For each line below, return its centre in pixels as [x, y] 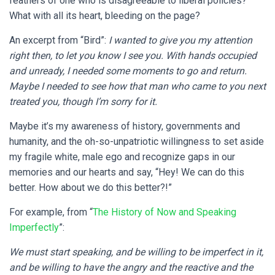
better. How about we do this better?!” [91, 188]
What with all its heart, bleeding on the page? [105, 16]
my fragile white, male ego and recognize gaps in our [122, 157]
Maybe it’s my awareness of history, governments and [125, 126]
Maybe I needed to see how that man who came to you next [137, 86]
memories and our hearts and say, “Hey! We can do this [127, 172]
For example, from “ [51, 212]
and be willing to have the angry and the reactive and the [131, 267]
